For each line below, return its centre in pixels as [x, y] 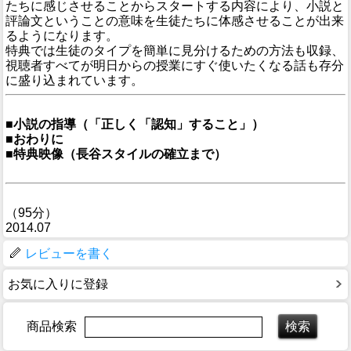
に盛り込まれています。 [74, 81]
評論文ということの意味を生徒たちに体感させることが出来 [175, 21]
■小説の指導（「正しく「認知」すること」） [135, 125]
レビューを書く [69, 254]
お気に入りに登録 [58, 284]
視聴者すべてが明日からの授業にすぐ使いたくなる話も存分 [175, 66]
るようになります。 [62, 36]
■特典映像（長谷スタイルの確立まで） [116, 154]
